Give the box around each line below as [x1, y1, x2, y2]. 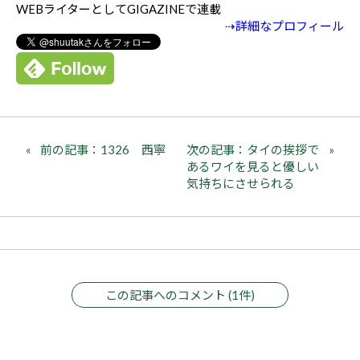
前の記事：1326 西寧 [40, 141, 166, 157]
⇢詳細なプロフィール [225, 18, 344, 33]
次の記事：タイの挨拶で [186, 141, 320, 157]
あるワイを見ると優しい [186, 158, 320, 174]
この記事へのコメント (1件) [105, 287, 255, 302]
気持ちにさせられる [186, 175, 296, 190]
